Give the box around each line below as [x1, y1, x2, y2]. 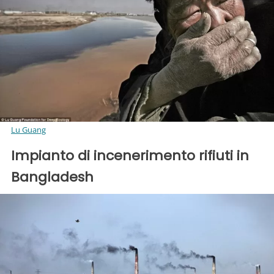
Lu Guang [11, 124, 46, 135]
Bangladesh [11, 167, 94, 187]
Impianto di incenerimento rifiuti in [11, 146, 249, 165]
